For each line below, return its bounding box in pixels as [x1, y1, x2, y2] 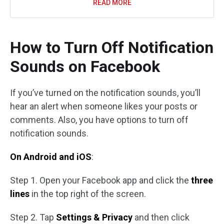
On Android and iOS [10, 151, 91, 162]
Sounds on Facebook [10, 57, 160, 76]
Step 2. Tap [10, 212, 56, 222]
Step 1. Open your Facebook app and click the [10, 175, 191, 185]
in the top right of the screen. [29, 188, 146, 199]
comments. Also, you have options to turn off [10, 114, 188, 125]
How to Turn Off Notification [10, 38, 213, 57]
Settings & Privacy [56, 212, 132, 222]
